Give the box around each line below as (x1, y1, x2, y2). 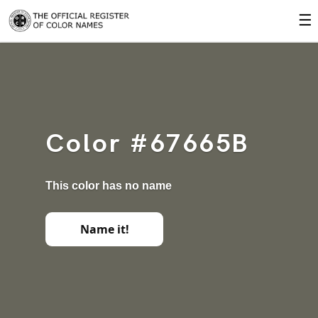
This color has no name (45, 180, 172, 192)
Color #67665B (45, 129, 249, 160)
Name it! (79, 221, 129, 237)
